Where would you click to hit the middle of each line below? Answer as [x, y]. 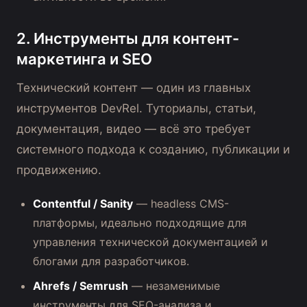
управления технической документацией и [150, 242]
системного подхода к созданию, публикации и [153, 150]
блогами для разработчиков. [111, 261]
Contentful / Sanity [83, 204]
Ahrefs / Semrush [81, 286]
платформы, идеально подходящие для [140, 223]
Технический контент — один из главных [134, 88]
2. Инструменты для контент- [128, 39]
